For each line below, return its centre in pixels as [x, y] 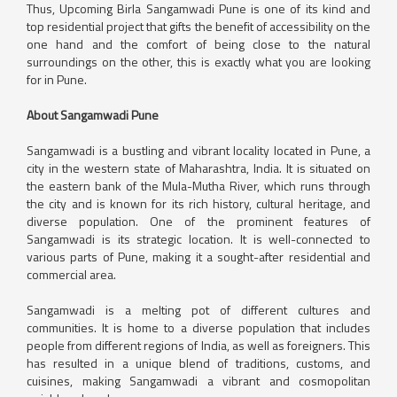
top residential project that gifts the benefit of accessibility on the [198, 26]
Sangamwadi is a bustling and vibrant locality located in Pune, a [198, 150]
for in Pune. [57, 79]
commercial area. [71, 274]
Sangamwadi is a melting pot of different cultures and [198, 309]
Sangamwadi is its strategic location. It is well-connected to [198, 238]
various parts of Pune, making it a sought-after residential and [198, 256]
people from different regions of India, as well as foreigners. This [198, 345]
